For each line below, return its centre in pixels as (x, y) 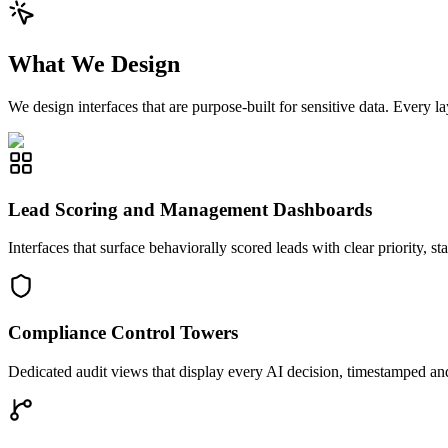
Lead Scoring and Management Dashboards (190, 209)
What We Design (94, 63)
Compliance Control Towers (123, 332)
